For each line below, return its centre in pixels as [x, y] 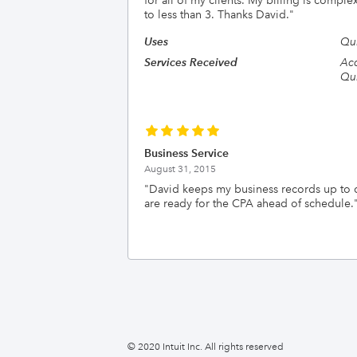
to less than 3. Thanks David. [217, 14]
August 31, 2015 [180, 169]
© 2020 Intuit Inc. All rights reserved [206, 347]
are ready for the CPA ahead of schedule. [249, 203]
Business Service [186, 153]
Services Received [191, 62]
